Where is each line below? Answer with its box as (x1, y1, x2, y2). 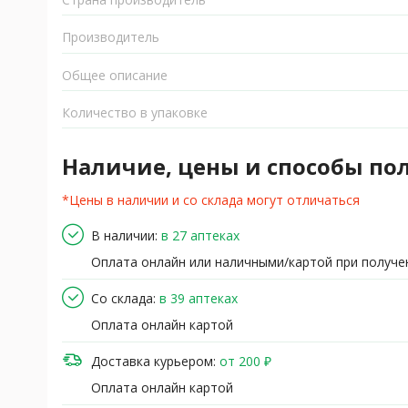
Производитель (62, 28, 159, 46)
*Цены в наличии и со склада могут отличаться (62, 191, 360, 209)
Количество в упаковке (62, 104, 208, 122)
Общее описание (62, 66, 168, 85)
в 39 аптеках (159, 289, 238, 307)
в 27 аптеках (161, 226, 240, 244)
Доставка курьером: (91, 352, 216, 370)
